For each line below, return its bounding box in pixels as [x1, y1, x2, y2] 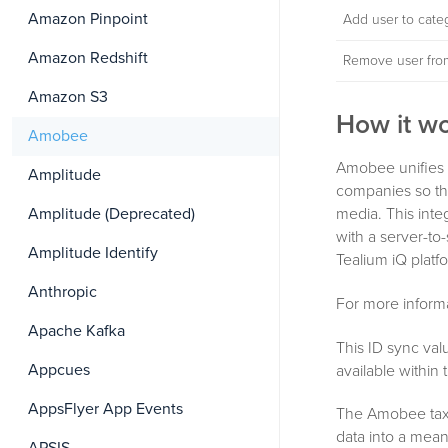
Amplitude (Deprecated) [28, 204, 195, 224]
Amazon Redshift [28, 48, 148, 68]
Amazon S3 [28, 87, 108, 107]
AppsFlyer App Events [28, 399, 183, 419]
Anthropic [28, 282, 97, 302]
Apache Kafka [28, 321, 125, 341]
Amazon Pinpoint [28, 9, 148, 29]
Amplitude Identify [28, 243, 158, 263]
